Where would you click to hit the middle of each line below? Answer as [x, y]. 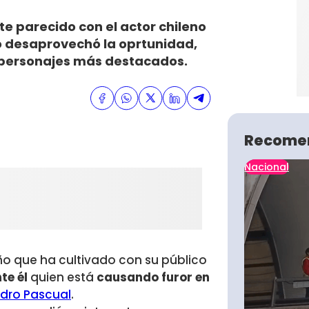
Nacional [267, 167]
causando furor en [153, 278]
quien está [62, 278]
